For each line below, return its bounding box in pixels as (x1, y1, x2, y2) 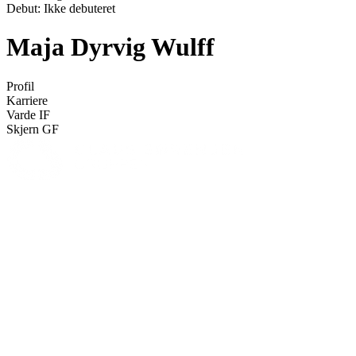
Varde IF (6, 107, 50, 122)
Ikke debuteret (44, 2, 115, 15)
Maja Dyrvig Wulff (6, 33, 215, 62)
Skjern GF (6, 122, 59, 136)
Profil (6, 79, 34, 93)
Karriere (6, 93, 48, 107)
